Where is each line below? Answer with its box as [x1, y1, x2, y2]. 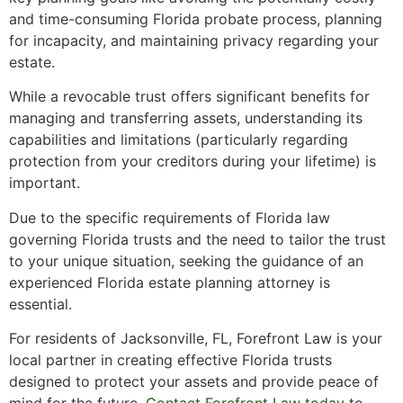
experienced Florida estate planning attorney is [9, 273, 330, 291]
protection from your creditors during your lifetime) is [9, 152, 376, 171]
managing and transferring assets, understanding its [9, 109, 363, 128]
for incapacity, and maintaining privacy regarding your [9, 31, 379, 49]
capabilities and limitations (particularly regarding [9, 130, 348, 149]
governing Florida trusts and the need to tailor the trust [9, 229, 386, 248]
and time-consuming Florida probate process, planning [9, 9, 382, 28]
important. [9, 174, 80, 193]
